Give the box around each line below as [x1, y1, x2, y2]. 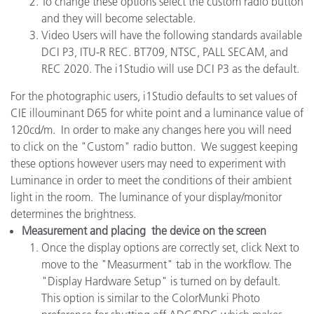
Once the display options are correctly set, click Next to [41, 240, 299, 254]
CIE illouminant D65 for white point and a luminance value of [11, 106, 303, 120]
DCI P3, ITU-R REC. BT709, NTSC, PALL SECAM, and [41, 45, 288, 59]
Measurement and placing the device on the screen [22, 224, 266, 238]
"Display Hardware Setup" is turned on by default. [41, 274, 283, 288]
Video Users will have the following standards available [41, 28, 302, 42]
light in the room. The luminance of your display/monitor [11, 190, 282, 204]
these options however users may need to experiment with [11, 156, 286, 170]
